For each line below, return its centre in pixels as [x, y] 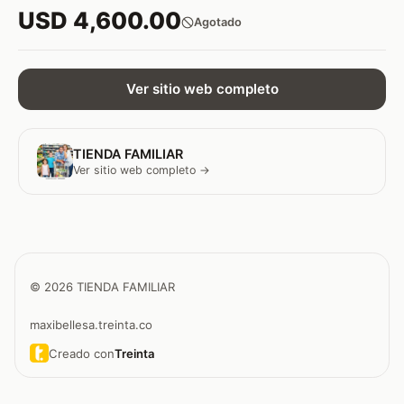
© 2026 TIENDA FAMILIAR [102, 286]
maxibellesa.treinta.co [91, 325]
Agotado [218, 23]
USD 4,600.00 [100, 20]
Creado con [81, 353]
